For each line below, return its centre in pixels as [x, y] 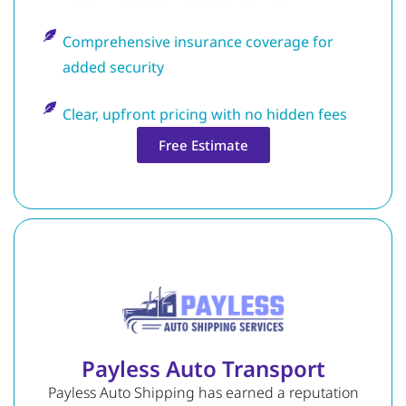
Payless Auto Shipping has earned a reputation [203, 393]
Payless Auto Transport [203, 369]
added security [113, 68]
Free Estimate [203, 145]
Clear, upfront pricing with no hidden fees [204, 115]
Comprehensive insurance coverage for [198, 42]
